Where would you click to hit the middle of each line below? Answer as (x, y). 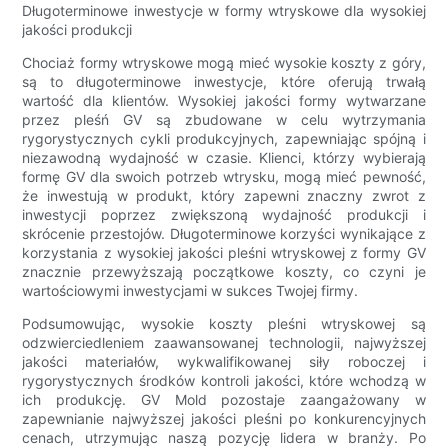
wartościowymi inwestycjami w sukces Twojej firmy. (190, 291)
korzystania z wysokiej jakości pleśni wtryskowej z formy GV (224, 253)
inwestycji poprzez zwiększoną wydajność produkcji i (224, 215)
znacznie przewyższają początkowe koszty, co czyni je (224, 272)
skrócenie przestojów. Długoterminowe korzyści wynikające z (224, 234)
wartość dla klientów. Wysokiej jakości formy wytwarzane (224, 101)
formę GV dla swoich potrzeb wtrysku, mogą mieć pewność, (224, 177)
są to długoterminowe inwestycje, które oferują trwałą (224, 82)
